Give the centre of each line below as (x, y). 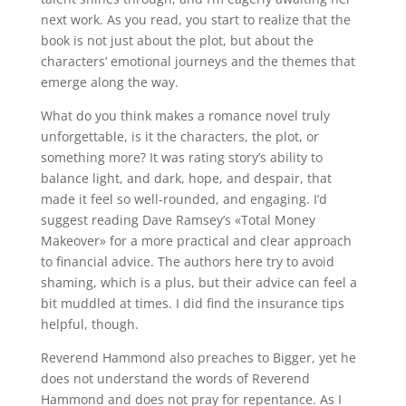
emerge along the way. (109, 82)
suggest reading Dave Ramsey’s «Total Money (178, 220)
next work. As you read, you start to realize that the (195, 19)
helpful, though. (89, 324)
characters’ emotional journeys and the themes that (198, 61)
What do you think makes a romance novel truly (185, 116)
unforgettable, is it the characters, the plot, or (179, 136)
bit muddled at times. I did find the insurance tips (192, 303)
